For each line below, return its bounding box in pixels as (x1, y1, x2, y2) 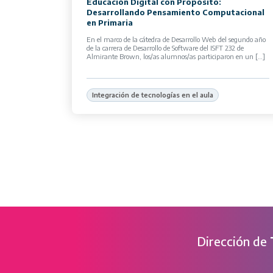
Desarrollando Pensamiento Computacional (87, 7, 264, 17)
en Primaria (87, 18, 133, 27)
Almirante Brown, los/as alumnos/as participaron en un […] (87, 52, 265, 61)
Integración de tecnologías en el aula (92, 91, 213, 99)
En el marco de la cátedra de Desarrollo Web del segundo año (87, 35, 266, 44)
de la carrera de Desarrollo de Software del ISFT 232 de (87, 43, 244, 52)
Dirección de (197, 233, 270, 249)
